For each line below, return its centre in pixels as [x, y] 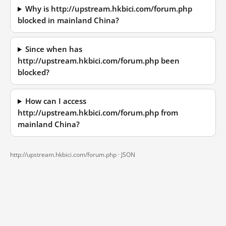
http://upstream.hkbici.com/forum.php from [98, 113]
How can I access [56, 101]
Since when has [54, 49]
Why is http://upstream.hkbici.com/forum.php [109, 9]
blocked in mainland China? [68, 20]
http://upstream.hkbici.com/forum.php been [99, 61]
